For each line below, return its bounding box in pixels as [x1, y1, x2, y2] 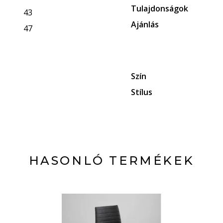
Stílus [131, 87, 153, 98]
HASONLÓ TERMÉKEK [28, 153, 195, 168]
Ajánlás [131, 19, 159, 30]
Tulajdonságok [131, 3, 189, 14]
